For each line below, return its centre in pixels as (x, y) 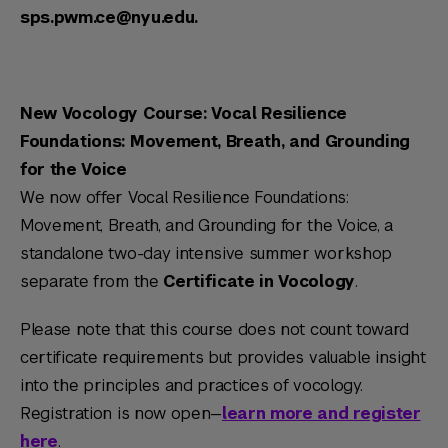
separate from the (92, 281)
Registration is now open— (121, 413)
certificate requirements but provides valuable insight (223, 357)
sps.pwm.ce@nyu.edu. (109, 17)
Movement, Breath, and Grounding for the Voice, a (206, 225)
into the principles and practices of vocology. (191, 385)
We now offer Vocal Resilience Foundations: (184, 197)
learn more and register (321, 413)
